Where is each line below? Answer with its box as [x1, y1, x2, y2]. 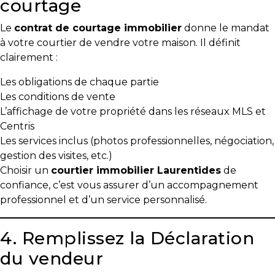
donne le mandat [182, 22, 269, 34]
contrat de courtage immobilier [14, 22, 182, 34]
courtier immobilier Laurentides [51, 165, 221, 176]
